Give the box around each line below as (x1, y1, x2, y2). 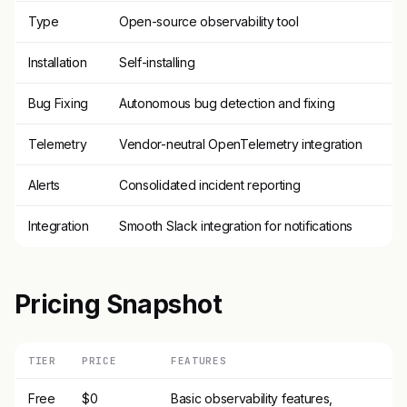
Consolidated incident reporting (119, 176, 301, 193)
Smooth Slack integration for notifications (119, 217, 353, 233)
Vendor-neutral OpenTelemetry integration (119, 135, 362, 152)
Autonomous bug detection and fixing (119, 94, 335, 111)
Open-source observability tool (119, 13, 299, 29)
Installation (28, 54, 87, 70)
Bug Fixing (28, 94, 88, 111)
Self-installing (119, 54, 195, 70)
